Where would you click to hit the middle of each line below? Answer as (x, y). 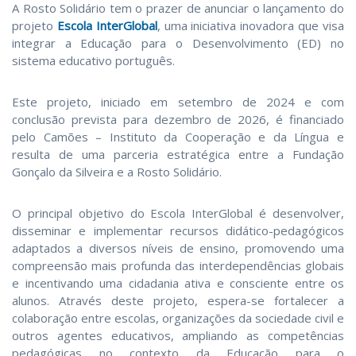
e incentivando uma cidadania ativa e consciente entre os (178, 282)
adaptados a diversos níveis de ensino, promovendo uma (178, 248)
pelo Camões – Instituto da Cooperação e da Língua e (178, 136)
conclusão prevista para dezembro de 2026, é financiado (178, 119)
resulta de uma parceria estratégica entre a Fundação (178, 154)
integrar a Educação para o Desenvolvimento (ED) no (178, 43)
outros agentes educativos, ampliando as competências (178, 335)
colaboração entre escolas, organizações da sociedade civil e (178, 317)
